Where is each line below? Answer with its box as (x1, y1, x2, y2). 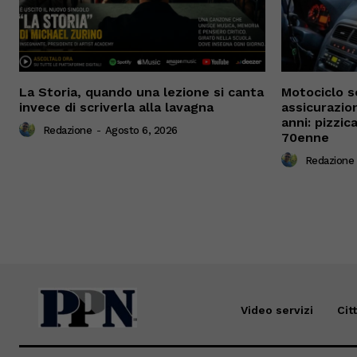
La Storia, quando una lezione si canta (19, 84, 264, 100)
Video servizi (240, 303, 313, 316)
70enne (281, 129, 329, 145)
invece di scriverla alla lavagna (19, 99, 214, 115)
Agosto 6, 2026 (104, 124, 178, 137)
